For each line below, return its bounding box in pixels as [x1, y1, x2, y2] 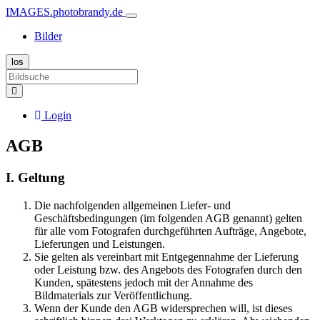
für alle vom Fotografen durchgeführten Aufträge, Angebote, [34, 224, 306, 237]
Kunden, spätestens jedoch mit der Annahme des [34, 276, 253, 289]
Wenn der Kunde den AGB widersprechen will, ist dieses [34, 301, 292, 314]
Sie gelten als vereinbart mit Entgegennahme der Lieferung [34, 250, 299, 263]
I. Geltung [6, 169, 65, 185]
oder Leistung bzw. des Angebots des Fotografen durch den [34, 263, 302, 276]
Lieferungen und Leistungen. [34, 237, 165, 250]
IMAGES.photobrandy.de [6, 6, 126, 18]
